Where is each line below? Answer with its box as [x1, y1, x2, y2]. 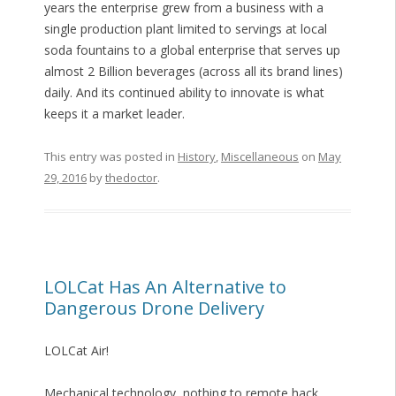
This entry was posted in [43, 148, 178, 165]
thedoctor [104, 170, 157, 187]
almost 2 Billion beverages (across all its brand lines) [43, 63, 343, 80]
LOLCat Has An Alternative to [43, 275, 286, 300]
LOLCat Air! [43, 342, 109, 360]
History [177, 148, 216, 165]
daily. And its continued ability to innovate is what [43, 84, 324, 102]
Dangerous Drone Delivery [43, 296, 264, 321]
